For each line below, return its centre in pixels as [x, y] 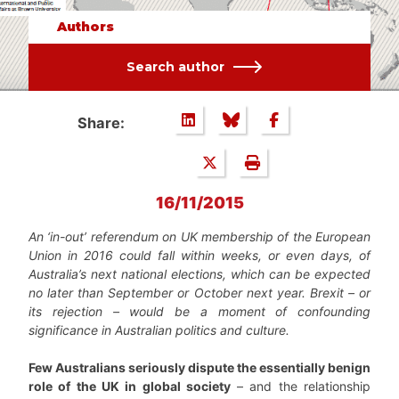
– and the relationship [301, 386]
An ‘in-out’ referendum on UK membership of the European [199, 236]
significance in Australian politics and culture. [159, 330]
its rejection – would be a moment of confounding [199, 311]
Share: [101, 123]
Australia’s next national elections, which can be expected [199, 274]
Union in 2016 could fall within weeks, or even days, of [199, 255]
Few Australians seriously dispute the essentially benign [199, 367]
